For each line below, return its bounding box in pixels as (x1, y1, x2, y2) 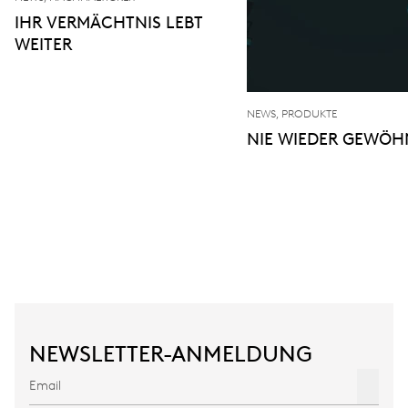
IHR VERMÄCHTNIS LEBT (15, 12, 202, 33)
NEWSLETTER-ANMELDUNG (29, 340, 312, 367)
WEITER (15, 34, 72, 55)
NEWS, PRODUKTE (247, 107, 337, 120)
